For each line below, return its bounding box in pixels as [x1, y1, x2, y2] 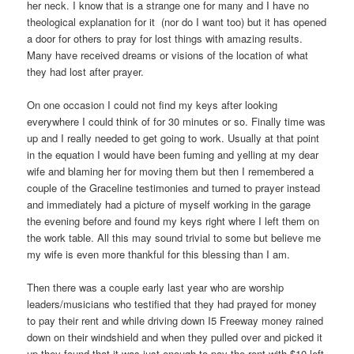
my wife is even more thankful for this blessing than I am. [27, 246, 291, 262]
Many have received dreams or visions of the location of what [27, 47, 309, 62]
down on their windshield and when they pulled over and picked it [27, 330, 323, 345]
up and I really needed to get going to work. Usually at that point [27, 130, 320, 145]
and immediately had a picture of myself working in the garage [27, 196, 311, 212]
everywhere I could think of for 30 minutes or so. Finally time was [27, 113, 326, 129]
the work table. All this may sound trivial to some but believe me [27, 229, 322, 245]
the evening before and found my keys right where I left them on [27, 213, 320, 228]
